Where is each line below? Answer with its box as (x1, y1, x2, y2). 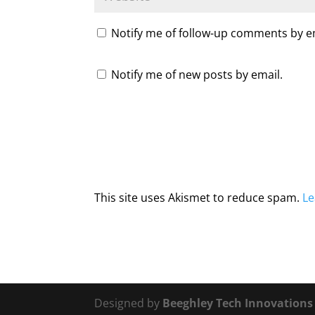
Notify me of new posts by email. (111, 67, 283, 82)
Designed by (94, 295, 163, 311)
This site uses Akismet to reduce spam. (94, 190, 303, 205)
